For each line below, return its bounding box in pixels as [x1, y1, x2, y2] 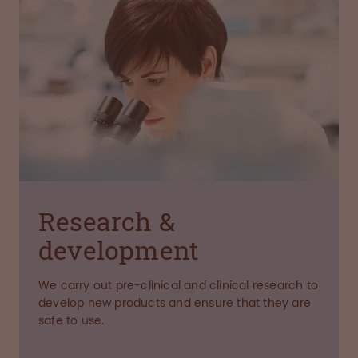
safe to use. [38, 314, 105, 328]
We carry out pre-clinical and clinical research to [38, 279, 318, 292]
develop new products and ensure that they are [38, 296, 311, 310]
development [38, 233, 199, 267]
